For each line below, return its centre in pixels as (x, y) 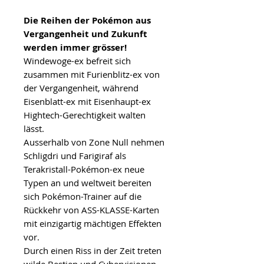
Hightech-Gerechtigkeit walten (85, 115)
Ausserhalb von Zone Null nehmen (94, 142)
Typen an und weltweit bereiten (88, 182)
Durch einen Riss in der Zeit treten (93, 250)
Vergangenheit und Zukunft (85, 34)
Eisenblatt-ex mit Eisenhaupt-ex (87, 101)
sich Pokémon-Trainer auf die (82, 196)
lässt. (34, 128)
